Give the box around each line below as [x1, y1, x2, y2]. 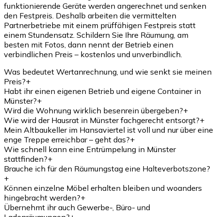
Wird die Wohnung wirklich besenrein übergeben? [4, 105, 183, 115]
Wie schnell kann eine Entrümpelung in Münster [4, 144, 176, 154]
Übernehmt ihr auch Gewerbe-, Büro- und [4, 202, 150, 212]
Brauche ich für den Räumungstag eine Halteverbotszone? [4, 163, 210, 173]
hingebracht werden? [4, 192, 80, 202]
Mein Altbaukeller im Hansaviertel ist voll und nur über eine [4, 124, 213, 135]
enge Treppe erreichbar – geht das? [4, 134, 130, 144]
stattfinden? [4, 154, 47, 164]
